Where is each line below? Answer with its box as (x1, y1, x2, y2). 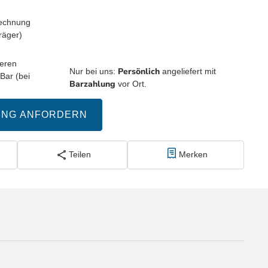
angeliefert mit (160, 66, 216, 77)
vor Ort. (115, 79, 147, 89)
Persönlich (118, 66, 160, 78)
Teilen (68, 150, 91, 160)
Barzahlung (69, 78, 115, 90)
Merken (178, 150, 208, 160)
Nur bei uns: (69, 66, 118, 77)
